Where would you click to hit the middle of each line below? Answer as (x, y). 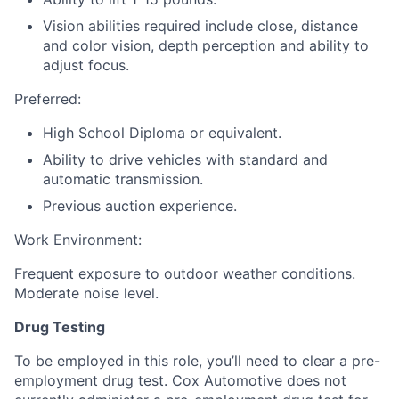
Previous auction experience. (140, 206)
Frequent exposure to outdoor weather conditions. (185, 273)
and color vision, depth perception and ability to (206, 45)
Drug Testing (60, 327)
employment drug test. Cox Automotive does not (180, 380)
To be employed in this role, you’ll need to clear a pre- (197, 361)
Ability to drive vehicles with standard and (185, 159)
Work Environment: (78, 240)
